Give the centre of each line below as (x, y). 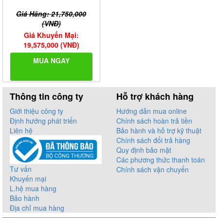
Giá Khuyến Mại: (51, 35)
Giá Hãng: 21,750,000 (51, 13)
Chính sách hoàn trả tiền (154, 120)
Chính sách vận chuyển (153, 169)
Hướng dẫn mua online (152, 111)
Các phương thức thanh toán (161, 159)
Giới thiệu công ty (36, 111)
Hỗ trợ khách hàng (155, 96)
